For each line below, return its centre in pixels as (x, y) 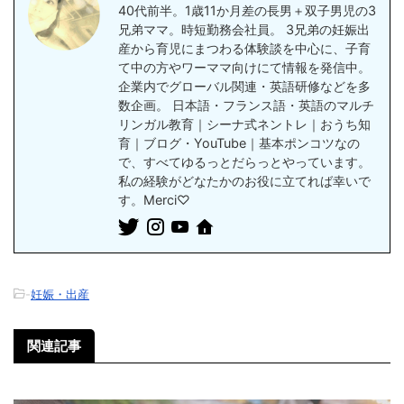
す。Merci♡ (154, 200)
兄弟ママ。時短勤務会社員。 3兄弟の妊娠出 (244, 30)
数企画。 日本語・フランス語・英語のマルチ (246, 106)
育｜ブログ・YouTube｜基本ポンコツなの (239, 143)
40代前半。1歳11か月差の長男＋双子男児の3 (247, 11)
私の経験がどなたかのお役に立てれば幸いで (244, 181)
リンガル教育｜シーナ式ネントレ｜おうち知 (244, 124)
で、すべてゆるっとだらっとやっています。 (244, 162)
